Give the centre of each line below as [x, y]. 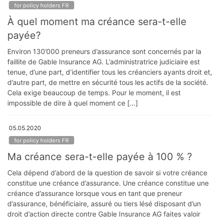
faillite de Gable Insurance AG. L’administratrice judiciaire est [104, 61]
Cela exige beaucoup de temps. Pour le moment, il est [94, 92]
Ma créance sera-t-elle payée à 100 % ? [100, 157]
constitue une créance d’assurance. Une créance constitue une [108, 183]
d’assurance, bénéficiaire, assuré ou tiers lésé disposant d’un [104, 204]
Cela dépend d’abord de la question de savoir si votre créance [107, 173]
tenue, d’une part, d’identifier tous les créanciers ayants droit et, [110, 72]
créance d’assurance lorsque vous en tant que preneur [95, 193]
